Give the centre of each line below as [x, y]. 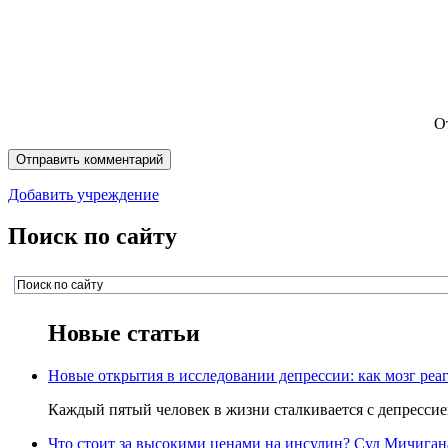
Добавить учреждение [83, 194]
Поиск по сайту [92, 236]
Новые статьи [124, 333]
